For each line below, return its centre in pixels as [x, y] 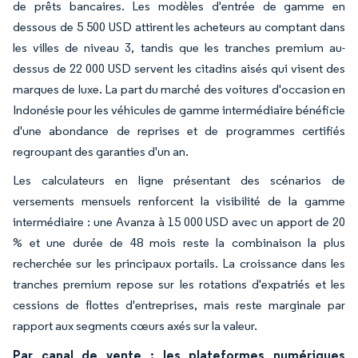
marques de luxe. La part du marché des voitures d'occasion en [179, 89]
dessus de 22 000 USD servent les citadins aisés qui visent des [179, 68]
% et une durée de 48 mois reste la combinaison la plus [179, 242]
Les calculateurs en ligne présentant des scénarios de [179, 180]
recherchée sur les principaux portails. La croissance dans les [179, 263]
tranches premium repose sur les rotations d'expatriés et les [179, 284]
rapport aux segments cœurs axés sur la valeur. [135, 325]
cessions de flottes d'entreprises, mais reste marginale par [179, 304]
